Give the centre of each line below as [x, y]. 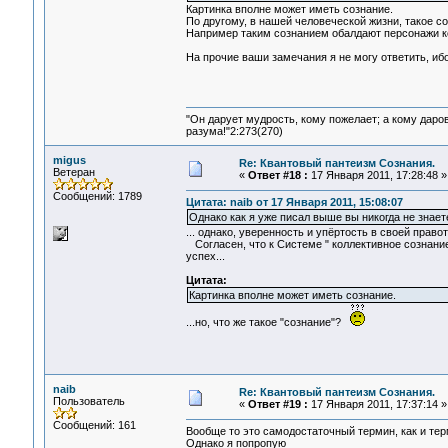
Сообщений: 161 [94, 425]
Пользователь [88, 401]
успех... [205, 256]
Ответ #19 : [277, 404]
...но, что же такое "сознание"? [267, 322]
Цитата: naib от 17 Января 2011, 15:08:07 [294, 202]
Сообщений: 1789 [97, 196]
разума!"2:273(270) [234, 131]
